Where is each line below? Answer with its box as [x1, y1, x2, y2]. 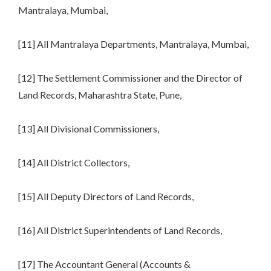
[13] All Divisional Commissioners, [18, 123, 159, 135]
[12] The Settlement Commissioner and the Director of [18, 72, 243, 84]
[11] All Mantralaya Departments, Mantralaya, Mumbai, [18, 38, 249, 50]
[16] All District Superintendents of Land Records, [18, 224, 222, 237]
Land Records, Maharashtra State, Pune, [18, 89, 181, 101]
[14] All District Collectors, [18, 157, 129, 169]
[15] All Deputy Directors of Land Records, [18, 191, 194, 203]
